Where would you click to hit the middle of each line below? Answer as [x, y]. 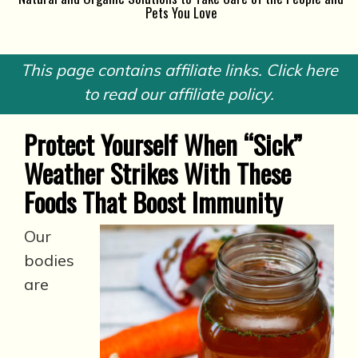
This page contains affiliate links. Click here [179, 70]
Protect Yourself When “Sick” [163, 144]
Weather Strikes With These [157, 173]
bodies [49, 260]
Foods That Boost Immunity [153, 202]
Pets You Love [181, 12]
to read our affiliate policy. [179, 94]
